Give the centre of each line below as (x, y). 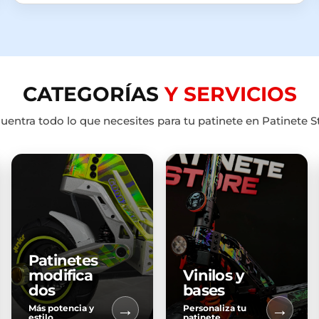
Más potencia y (61, 308)
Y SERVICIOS (230, 94)
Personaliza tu (214, 308)
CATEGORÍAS (93, 94)
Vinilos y (214, 276)
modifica (61, 276)
